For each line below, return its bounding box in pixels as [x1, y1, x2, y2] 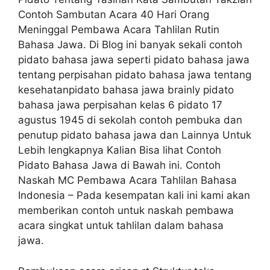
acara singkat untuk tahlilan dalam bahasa [18, 219, 224, 232]
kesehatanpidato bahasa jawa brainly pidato [18, 84, 234, 96]
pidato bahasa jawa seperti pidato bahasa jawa [18, 54, 250, 66]
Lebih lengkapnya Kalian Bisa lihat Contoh [18, 144, 221, 157]
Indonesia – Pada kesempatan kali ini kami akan [18, 189, 250, 202]
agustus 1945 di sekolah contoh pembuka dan [18, 114, 242, 127]
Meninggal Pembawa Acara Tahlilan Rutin [18, 24, 219, 36]
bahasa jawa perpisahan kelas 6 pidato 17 [18, 99, 222, 111]
